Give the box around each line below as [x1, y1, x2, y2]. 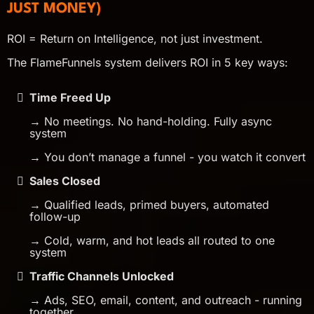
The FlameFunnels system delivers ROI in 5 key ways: [7, 55, 288, 69]
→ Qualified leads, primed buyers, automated [29, 197, 269, 212]
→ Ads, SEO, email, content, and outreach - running [29, 292, 302, 307]
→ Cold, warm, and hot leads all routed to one [29, 233, 275, 247]
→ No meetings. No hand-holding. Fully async [29, 114, 272, 128]
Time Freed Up [29, 90, 111, 104]
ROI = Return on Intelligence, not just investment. [7, 31, 263, 46]
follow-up [29, 209, 81, 224]
